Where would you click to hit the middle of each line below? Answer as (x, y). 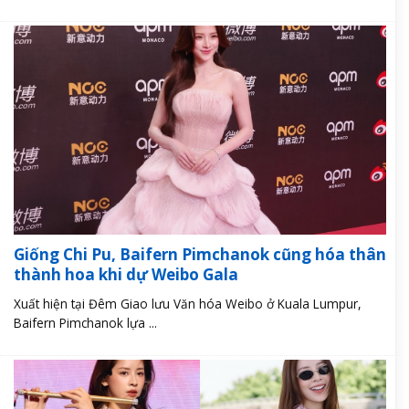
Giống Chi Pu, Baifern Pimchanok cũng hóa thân (200, 255)
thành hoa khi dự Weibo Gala (126, 275)
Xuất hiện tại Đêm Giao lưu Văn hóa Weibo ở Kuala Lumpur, (188, 304)
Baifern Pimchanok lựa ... (85, 323)
